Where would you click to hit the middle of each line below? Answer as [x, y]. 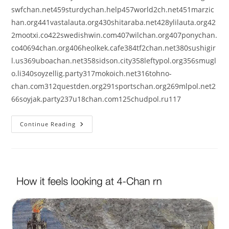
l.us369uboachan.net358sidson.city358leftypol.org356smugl [114, 60]
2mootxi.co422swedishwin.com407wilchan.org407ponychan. [114, 35]
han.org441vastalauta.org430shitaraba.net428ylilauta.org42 [114, 22]
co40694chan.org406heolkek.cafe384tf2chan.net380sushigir [114, 48]
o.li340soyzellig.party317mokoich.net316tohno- [92, 73]
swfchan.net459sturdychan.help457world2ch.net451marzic [113, 9]
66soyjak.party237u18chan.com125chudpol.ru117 [96, 99]
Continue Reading [48, 124]
